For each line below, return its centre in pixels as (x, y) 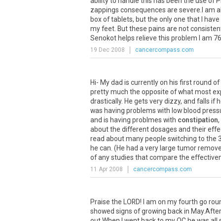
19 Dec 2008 (108, 50)
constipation (198, 120)
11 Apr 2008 (107, 169)
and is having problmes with (134, 120)
